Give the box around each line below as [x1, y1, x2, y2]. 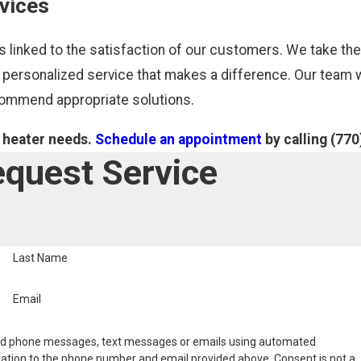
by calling [261, 131, 330, 147]
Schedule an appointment [94, 131, 262, 147]
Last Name [13, 251, 68, 265]
